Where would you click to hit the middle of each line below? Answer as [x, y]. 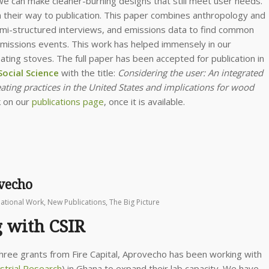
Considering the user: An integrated [189, 72]
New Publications [77, 202]
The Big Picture [134, 202]
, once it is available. [144, 101]
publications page [68, 101]
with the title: [87, 72]
